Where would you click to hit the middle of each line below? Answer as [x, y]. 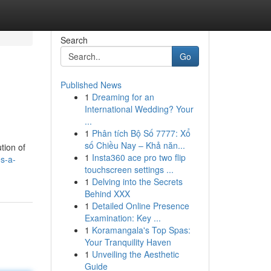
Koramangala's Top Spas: [141, 230]
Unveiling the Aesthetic [135, 254]
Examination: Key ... [122, 218]
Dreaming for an [123, 97]
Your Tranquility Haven [128, 242]
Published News [91, 85]
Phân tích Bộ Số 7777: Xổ [141, 133]
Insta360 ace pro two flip [139, 157]
